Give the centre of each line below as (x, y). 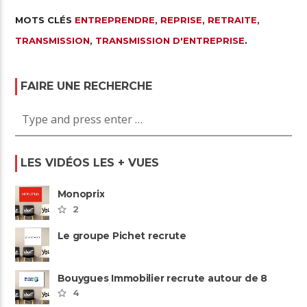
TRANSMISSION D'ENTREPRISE (170, 41)
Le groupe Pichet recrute (122, 236)
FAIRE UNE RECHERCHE (87, 86)
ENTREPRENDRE (115, 20)
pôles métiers (92, 288)
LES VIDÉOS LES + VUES (90, 163)
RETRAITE (233, 20)
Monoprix (81, 194)
